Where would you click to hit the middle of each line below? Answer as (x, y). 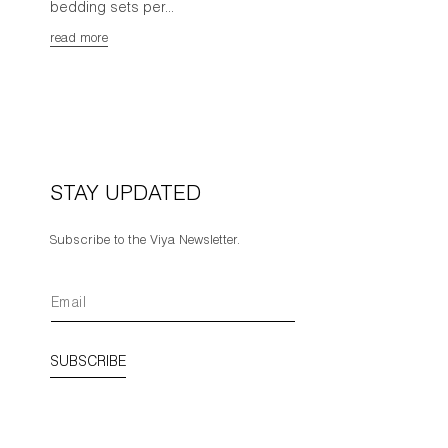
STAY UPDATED (125, 195)
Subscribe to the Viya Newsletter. (145, 241)
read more (79, 39)
